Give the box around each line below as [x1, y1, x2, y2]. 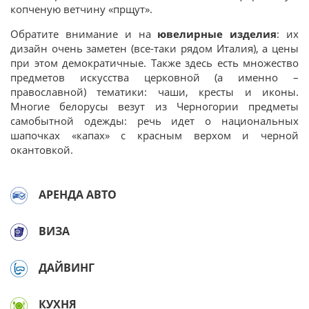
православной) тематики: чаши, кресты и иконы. [10, 85, 299, 99]
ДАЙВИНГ [39, 260, 94, 276]
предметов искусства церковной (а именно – [10, 70, 299, 84]
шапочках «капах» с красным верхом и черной [10, 128, 299, 142]
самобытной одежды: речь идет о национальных [10, 114, 299, 128]
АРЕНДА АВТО [39, 187, 117, 202]
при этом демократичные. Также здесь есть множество [10, 56, 299, 70]
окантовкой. [10, 143, 73, 157]
